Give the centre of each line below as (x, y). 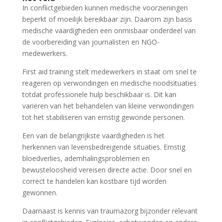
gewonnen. (40, 193)
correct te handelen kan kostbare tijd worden (94, 181)
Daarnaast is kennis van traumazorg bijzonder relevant (110, 211)
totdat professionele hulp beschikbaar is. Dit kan (99, 94)
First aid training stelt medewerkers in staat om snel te (109, 72)
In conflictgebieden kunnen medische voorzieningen (105, 8)
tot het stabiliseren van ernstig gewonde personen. (103, 117)
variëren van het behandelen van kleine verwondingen (108, 106)
